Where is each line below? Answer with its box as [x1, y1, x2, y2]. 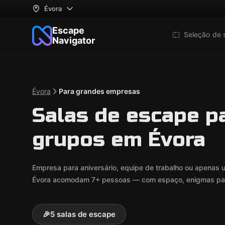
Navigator [52, 35, 95, 46]
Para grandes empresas [59, 87, 140, 95]
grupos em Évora [32, 128, 205, 152]
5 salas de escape [50, 209, 116, 219]
